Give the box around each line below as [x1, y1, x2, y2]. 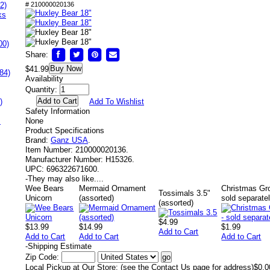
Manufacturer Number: [25, 155, 103, 164]
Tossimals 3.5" [159, 189, 211, 198]
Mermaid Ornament [79, 184, 146, 193]
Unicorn [25, 193, 52, 202]
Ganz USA [51, 136, 88, 145]
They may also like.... [28, 174, 104, 183]
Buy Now [50, 64, 81, 73]
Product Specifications [25, 126, 104, 135]
